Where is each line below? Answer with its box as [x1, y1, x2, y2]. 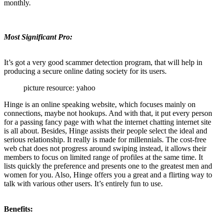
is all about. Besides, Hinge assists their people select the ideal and [4, 127, 207, 135]
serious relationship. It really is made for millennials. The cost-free [4, 135, 206, 144]
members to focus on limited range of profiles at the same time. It [4, 153, 203, 162]
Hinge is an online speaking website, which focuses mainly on [4, 100, 196, 109]
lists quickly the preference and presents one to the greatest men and [4, 162, 212, 171]
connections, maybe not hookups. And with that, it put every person [4, 109, 212, 118]
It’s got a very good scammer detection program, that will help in [4, 58, 202, 67]
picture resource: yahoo [23, 84, 95, 92]
